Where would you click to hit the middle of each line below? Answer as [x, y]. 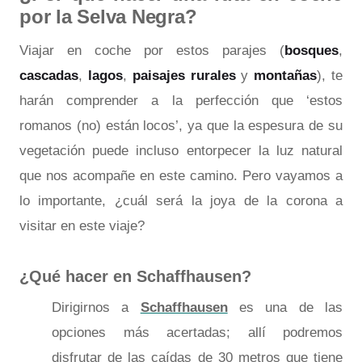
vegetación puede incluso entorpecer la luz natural [181, 150]
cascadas [49, 75]
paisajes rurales [184, 75]
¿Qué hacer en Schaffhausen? [135, 276]
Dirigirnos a [96, 307]
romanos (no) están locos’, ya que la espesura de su [181, 125]
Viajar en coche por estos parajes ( [152, 50]
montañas [286, 75]
